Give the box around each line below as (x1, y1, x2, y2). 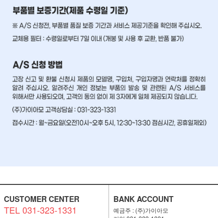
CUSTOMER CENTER (3, 193, 79, 205)
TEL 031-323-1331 (3, 203, 77, 217)
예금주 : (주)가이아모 (113, 206, 168, 215)
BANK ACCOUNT (113, 193, 174, 205)
